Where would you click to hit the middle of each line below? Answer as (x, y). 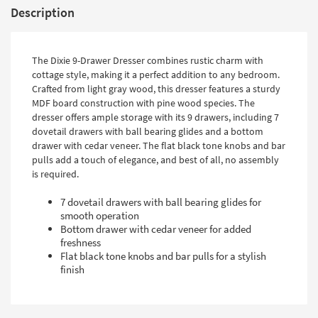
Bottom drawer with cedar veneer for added (156, 229)
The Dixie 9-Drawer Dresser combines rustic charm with (148, 61)
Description (43, 13)
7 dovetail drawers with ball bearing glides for (161, 202)
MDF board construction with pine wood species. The (143, 103)
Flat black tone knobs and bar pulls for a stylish (163, 256)
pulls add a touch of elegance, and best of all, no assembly (155, 160)
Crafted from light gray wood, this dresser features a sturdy (156, 89)
